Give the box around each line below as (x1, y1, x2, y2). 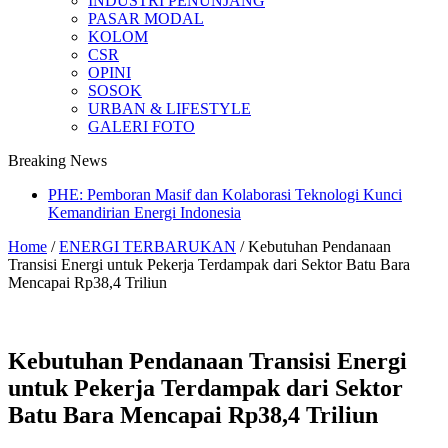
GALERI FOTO (88, 117, 195, 135)
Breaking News (8, 151, 107, 169)
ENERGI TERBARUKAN (59, 237, 236, 255)
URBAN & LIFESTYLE (88, 99, 251, 117)
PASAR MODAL (88, 9, 204, 27)
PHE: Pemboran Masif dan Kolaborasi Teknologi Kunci (48, 185, 402, 203)
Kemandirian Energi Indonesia (48, 203, 241, 221)
